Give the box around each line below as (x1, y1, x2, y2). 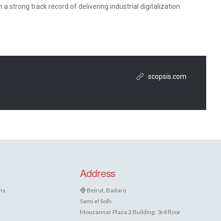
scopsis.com (148, 73, 186, 80)
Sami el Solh (79, 197, 111, 205)
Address (79, 165, 115, 181)
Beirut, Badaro (85, 186, 126, 194)
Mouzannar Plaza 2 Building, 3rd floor (79, 208, 181, 216)
